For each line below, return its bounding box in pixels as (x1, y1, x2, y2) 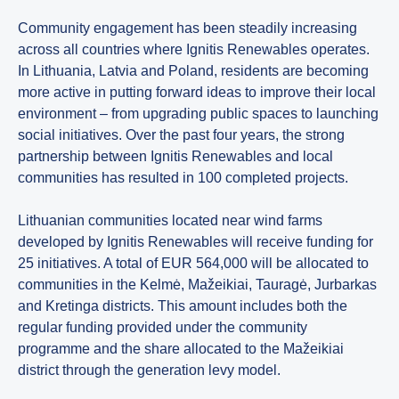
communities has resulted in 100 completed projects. (18, 169, 348, 185)
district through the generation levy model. (18, 362, 281, 378)
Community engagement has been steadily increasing (18, 20, 357, 36)
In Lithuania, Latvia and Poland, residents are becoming (18, 62, 369, 78)
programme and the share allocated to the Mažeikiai (18, 340, 344, 356)
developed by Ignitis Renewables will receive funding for (18, 233, 373, 249)
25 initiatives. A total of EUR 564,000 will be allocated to (18, 255, 369, 271)
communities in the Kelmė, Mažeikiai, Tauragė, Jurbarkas (18, 276, 377, 292)
